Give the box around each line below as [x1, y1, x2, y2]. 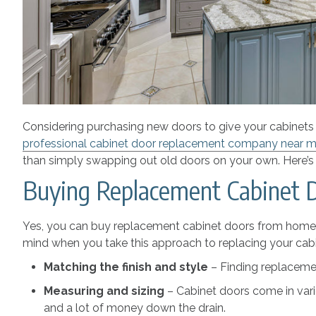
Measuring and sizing [44, 284, 167, 298]
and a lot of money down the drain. [44, 300, 226, 315]
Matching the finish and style [44, 260, 211, 274]
